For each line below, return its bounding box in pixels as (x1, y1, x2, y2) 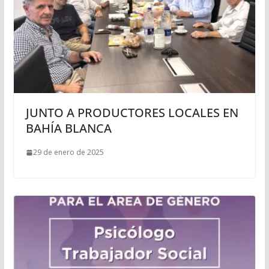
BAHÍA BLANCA (25, 120, 112, 137)
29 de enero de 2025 (32, 147, 104, 158)
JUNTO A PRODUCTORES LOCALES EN (25, 104, 238, 121)
